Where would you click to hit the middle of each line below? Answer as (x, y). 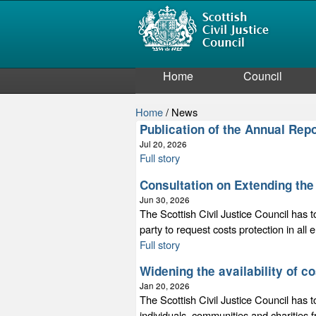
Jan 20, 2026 (165, 286)
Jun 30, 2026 (165, 199)
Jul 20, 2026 (163, 144)
